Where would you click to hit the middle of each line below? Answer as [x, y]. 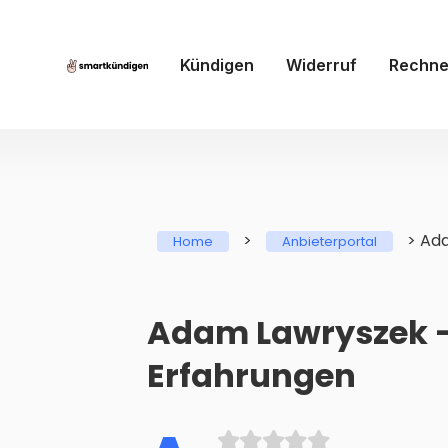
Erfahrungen [251, 376]
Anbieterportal [329, 242]
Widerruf [321, 64]
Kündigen [216, 64]
